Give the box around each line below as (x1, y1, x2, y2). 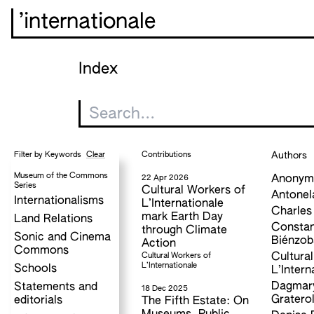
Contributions (141, 151, 191, 159)
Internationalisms (14, 195, 104, 207)
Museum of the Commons (14, 172, 108, 181)
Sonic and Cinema (14, 232, 111, 243)
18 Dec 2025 (141, 285, 188, 293)
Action (141, 238, 176, 250)
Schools (14, 264, 57, 275)
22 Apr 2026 (141, 174, 189, 182)
